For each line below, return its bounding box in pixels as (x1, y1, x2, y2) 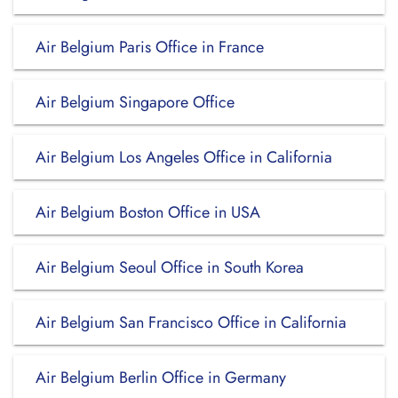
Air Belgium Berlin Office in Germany (36, 366, 286, 389)
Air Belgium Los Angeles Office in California (36, 146, 332, 169)
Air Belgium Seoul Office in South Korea (36, 256, 304, 279)
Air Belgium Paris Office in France (36, 36, 264, 59)
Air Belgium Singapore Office (36, 91, 235, 114)
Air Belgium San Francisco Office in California (36, 311, 346, 334)
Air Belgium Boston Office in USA (36, 201, 260, 224)
